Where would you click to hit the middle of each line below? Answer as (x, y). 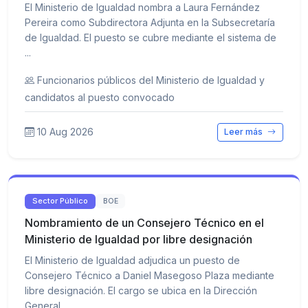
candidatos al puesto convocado (100, 98)
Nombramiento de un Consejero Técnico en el (144, 222)
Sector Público (60, 201)
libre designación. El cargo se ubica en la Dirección (141, 290)
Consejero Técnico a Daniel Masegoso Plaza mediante (150, 275)
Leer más (245, 132)
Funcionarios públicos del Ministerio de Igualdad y (151, 80)
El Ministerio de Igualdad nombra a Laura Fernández (142, 8)
